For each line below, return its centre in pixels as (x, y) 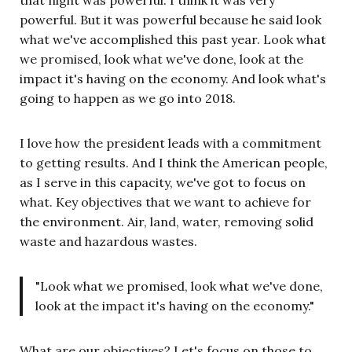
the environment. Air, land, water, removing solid (167, 221)
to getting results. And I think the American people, (174, 162)
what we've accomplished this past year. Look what (173, 39)
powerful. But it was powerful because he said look (170, 19)
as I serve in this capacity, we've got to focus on (163, 182)
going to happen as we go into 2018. (128, 98)
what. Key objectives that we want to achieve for (165, 202)
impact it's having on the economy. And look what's (173, 78)
